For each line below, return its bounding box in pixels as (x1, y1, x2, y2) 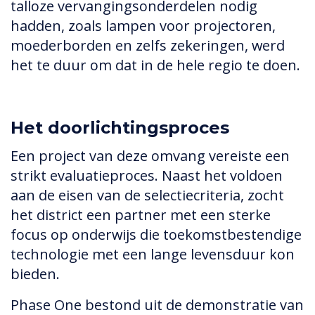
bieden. (11, 264, 60, 284)
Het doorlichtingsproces (11, 117, 229, 139)
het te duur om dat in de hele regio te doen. (11, 56, 300, 75)
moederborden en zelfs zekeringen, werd (11, 36, 285, 56)
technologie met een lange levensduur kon (11, 245, 295, 264)
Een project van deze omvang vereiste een (11, 146, 290, 166)
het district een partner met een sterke (11, 205, 271, 225)
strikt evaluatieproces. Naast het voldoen (11, 166, 283, 186)
